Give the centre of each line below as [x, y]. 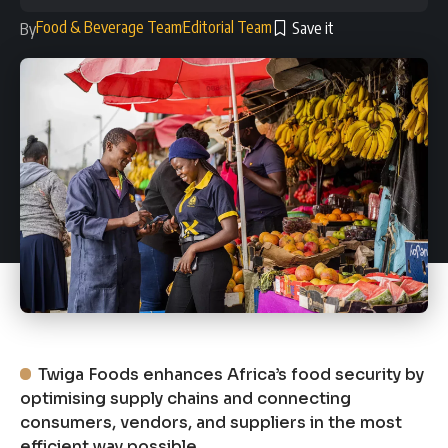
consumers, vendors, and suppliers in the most [211, 422]
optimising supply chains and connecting [185, 398]
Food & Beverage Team [109, 26]
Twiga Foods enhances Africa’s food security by [231, 374]
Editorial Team [227, 26]
